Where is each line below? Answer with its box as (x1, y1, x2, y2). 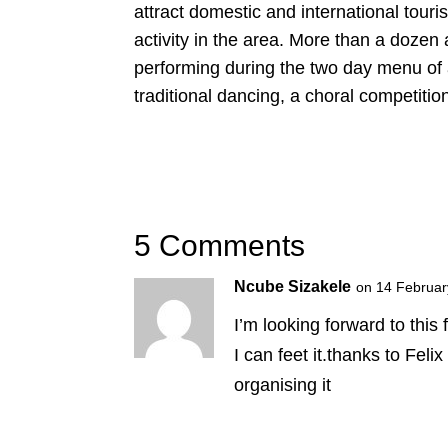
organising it (234, 374, 332, 395)
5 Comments (134, 228, 306, 262)
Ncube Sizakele (234, 277, 352, 295)
